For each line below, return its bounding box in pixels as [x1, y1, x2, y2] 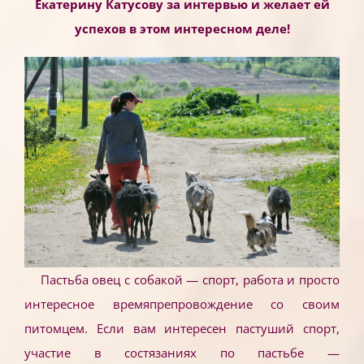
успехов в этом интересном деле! [74, 20, 290, 37]
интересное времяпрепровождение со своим [24, 296, 340, 313]
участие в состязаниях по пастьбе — [24, 344, 340, 362]
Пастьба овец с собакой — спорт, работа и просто [40, 271, 340, 288]
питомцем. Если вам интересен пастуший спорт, [24, 320, 340, 337]
